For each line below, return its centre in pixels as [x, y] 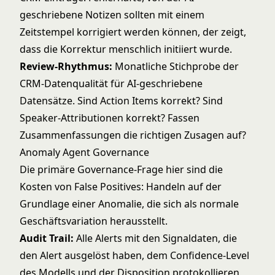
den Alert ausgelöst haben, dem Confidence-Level [134, 255]
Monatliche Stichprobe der [176, 66]
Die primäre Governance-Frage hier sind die [121, 169]
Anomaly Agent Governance [84, 152]
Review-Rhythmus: [66, 66]
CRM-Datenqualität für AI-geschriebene [111, 83]
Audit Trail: [47, 238]
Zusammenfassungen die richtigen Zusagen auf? [133, 135]
